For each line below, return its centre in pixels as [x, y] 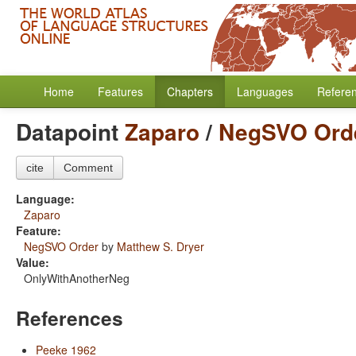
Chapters [190, 91]
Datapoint [70, 132]
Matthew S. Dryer [161, 246]
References [70, 318]
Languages [265, 91]
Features [120, 91]
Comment [88, 168]
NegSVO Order [61, 246]
